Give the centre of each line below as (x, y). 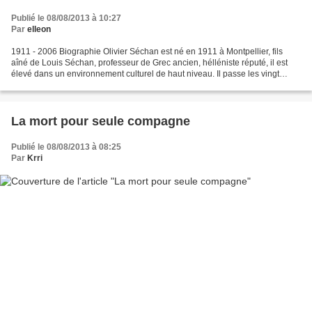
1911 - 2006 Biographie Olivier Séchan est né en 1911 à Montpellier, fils (147, 51)
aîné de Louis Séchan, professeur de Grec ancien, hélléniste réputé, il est (149, 62)
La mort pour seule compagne (101, 121)
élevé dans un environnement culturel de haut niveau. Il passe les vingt (145, 73)
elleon (39, 29)
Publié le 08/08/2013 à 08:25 (66, 147)
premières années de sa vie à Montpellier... (92, 85)
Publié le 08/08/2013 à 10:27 (66, 18)
